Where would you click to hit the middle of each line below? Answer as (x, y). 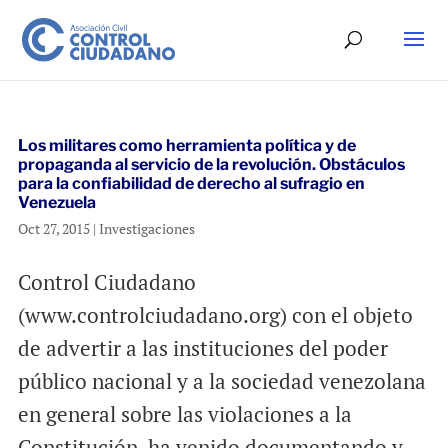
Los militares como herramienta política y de (186, 145)
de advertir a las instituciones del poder (202, 348)
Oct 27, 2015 (53, 228)
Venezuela (56, 202)
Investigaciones (146, 228)
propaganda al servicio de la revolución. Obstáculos (211, 164)
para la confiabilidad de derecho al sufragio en (191, 183)
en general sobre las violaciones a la (184, 414)
